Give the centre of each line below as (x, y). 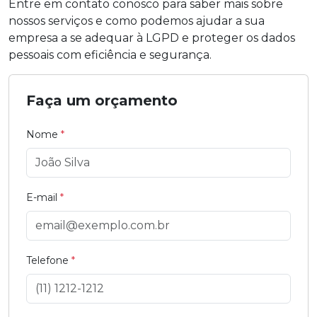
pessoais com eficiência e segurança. (110, 55)
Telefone (49, 261)
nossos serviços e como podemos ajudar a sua (137, 21)
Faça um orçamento (102, 101)
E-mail (43, 198)
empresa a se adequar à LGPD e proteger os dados (152, 38)
